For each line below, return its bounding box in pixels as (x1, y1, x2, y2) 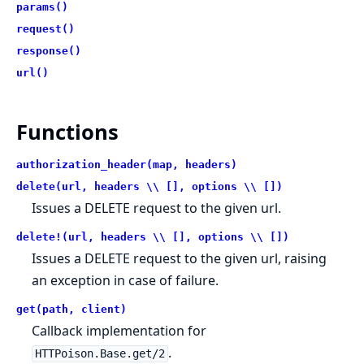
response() (16, 44, 81, 57)
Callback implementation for (32, 322, 207, 340)
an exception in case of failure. (32, 271, 219, 290)
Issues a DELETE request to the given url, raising (32, 249, 327, 268)
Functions (16, 118, 119, 147)
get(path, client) (16, 303, 127, 316)
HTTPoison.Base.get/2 (34, 347, 165, 361)
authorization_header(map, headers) (16, 158, 237, 171)
